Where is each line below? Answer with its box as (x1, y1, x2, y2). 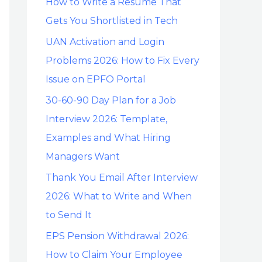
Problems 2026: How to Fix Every (46, 55, 199, 67)
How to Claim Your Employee (46, 249, 182, 261)
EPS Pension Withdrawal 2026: (46, 230, 189, 242)
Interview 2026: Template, (46, 113, 167, 125)
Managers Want (46, 151, 120, 163)
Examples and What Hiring (46, 132, 171, 144)
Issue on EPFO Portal (46, 74, 146, 85)
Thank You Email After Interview (46, 172, 198, 184)
